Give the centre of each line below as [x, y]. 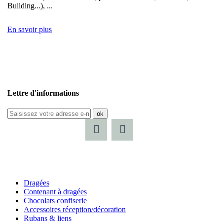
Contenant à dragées [55, 191]
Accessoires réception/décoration [75, 209]
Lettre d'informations [43, 93]
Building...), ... [30, 6]
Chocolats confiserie [55, 200]
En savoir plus [30, 30]
